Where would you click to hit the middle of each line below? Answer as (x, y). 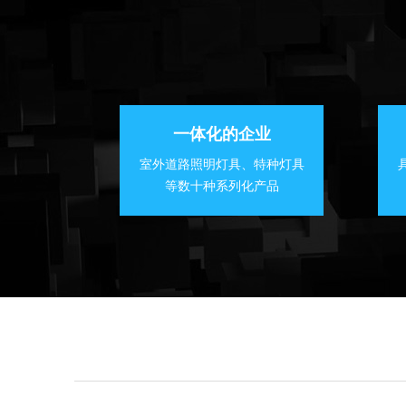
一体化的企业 (222, 135)
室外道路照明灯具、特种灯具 (222, 165)
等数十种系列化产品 (222, 187)
